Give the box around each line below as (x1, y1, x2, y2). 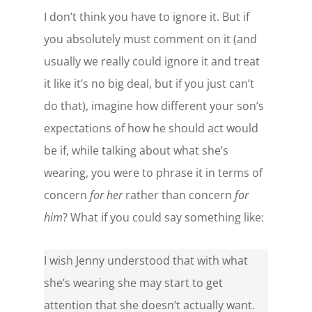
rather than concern (122, 187, 235, 203)
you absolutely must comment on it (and (43, 31, 257, 47)
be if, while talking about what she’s (43, 142, 228, 158)
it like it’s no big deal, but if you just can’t (43, 75, 254, 91)
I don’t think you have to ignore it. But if (43, 8, 249, 24)
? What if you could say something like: (62, 209, 264, 225)
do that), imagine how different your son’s (43, 97, 264, 114)
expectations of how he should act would (43, 120, 258, 136)
